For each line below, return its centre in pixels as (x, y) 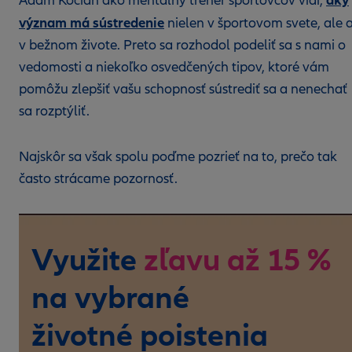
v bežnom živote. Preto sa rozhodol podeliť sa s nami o (182, 45)
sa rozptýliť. (54, 111)
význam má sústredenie (92, 23)
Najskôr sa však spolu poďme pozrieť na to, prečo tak (178, 157)
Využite (88, 260)
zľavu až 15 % (237, 260)
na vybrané (110, 298)
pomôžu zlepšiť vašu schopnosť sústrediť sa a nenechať (183, 89)
